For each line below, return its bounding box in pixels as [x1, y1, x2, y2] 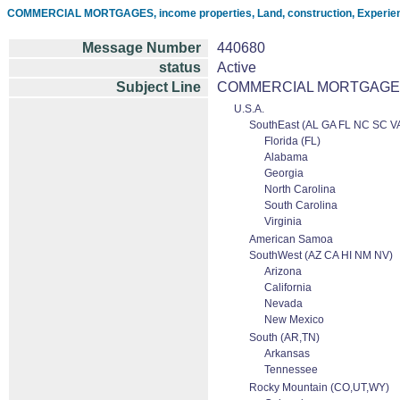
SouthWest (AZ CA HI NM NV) [249, 249, 393, 262]
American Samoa [249, 233, 333, 246]
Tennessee [264, 363, 318, 376]
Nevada [264, 297, 303, 310]
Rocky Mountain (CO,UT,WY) [249, 381, 389, 394]
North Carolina [264, 183, 336, 196]
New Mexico [264, 313, 324, 326]
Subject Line [116, 79, 201, 95]
